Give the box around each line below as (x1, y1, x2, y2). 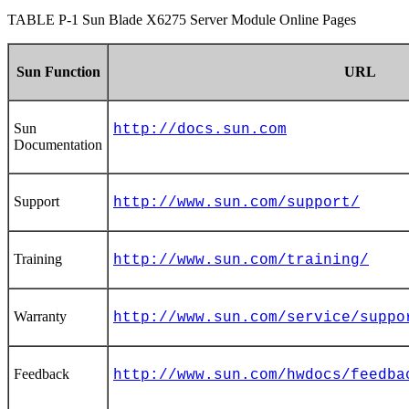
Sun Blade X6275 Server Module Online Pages (82, 11, 356, 27)
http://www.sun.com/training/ (113, 251, 369, 268)
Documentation (14, 136, 102, 152)
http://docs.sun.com (113, 121, 287, 138)
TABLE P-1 (7, 11, 82, 27)
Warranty (14, 308, 67, 324)
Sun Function (16, 63, 100, 79)
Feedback (14, 365, 69, 382)
